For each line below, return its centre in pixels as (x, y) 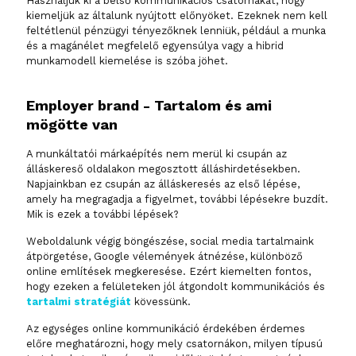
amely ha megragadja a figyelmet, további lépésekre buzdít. (177, 199)
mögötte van (72, 125)
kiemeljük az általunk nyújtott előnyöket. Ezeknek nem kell (177, 16)
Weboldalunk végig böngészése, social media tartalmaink (170, 242)
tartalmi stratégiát (79, 302)
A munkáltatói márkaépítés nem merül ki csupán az (157, 154)
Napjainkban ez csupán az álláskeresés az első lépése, (163, 184)
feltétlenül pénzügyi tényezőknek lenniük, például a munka (176, 31)
